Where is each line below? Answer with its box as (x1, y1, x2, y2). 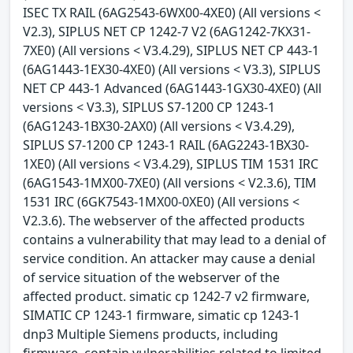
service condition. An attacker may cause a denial (23, 249, 315, 267)
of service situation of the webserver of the (23, 268, 280, 286)
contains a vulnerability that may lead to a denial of (23, 230, 326, 248)
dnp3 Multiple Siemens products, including (23, 325, 278, 343)
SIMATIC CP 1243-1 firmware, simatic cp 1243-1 (23, 306, 300, 324)
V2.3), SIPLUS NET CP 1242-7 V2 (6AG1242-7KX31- (23, 22, 310, 40)
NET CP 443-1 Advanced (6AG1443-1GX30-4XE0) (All (23, 79, 321, 97)
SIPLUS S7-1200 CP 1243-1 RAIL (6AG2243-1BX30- (23, 136, 309, 154)
